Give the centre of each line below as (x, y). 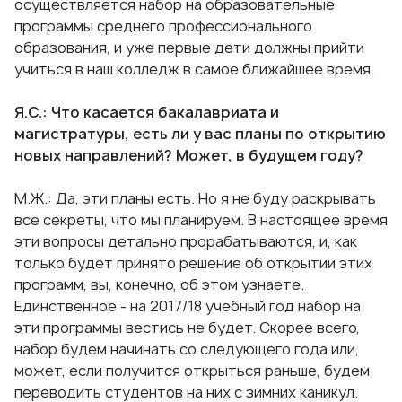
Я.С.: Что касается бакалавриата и (147, 113)
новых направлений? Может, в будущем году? (189, 156)
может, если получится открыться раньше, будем (192, 371)
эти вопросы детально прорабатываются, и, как (186, 242)
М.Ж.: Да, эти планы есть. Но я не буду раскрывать (195, 199)
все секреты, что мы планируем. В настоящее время (201, 220)
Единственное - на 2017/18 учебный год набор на (188, 306)
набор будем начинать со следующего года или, (187, 350)
